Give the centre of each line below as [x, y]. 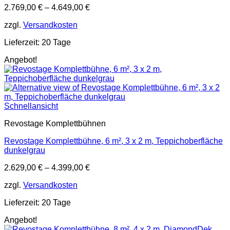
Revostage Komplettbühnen [55, 123]
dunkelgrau [25, 150]
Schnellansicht [31, 106]
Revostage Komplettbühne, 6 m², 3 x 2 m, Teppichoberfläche [113, 141]
